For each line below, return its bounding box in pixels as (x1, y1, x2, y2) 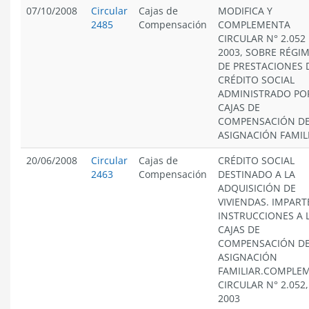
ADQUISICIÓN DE (218, 181, 296, 195)
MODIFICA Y (218, 4, 272, 17)
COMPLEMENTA (218, 18, 290, 31)
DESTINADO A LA (218, 168, 295, 181)
